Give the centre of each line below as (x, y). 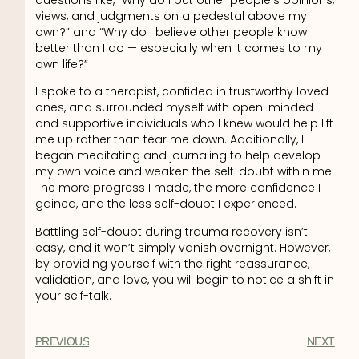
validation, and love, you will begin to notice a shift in (184, 279)
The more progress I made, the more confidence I (177, 188)
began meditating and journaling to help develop (177, 156)
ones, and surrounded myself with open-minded (174, 108)
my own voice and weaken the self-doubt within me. (184, 172)
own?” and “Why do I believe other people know (171, 32)
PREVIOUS (62, 342)
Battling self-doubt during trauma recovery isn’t (171, 231)
